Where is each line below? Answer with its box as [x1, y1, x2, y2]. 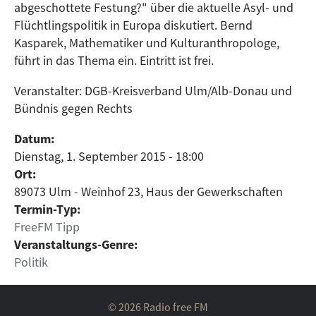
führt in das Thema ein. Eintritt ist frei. [14, 52, 214, 68]
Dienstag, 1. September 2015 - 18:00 [14, 148, 204, 164]
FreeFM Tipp [14, 219, 80, 235]
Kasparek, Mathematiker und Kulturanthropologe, [14, 35, 279, 51]
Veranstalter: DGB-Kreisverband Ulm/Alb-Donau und [14, 83, 292, 99]
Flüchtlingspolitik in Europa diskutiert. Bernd [14, 17, 253, 33]
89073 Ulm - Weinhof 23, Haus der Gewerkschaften [14, 183, 283, 200]
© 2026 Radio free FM [108, 300, 208, 314]
